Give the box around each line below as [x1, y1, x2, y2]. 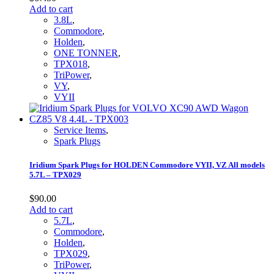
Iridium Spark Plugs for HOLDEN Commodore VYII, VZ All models [29, 160, 265, 170]
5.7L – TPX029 [29, 170, 81, 180]
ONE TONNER [54, 48, 118, 59]
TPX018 [54, 59, 87, 70]
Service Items [54, 125, 106, 136]
